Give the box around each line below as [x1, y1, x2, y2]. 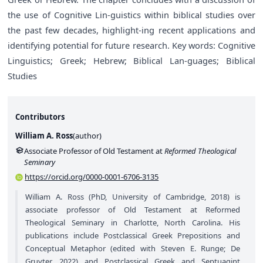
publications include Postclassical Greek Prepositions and [25, 230, 240, 241]
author [75, 130, 99, 141]
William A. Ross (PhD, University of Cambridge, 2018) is [25, 191, 240, 203]
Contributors [15, 112, 65, 123]
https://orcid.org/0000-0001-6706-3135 [25, 171, 159, 183]
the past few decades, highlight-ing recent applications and [8, 23, 255, 36]
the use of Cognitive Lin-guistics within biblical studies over [8, 8, 255, 21]
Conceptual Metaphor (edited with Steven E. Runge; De [25, 243, 240, 254]
